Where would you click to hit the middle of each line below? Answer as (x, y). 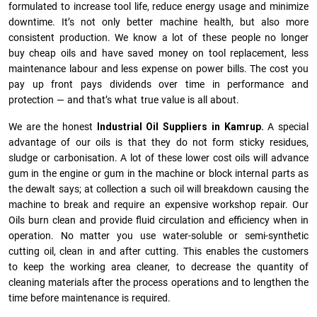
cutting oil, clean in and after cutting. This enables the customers (158, 251)
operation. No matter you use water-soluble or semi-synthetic (158, 236)
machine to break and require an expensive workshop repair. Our (158, 204)
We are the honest (53, 127)
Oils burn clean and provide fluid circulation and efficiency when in (158, 220)
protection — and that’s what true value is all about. (124, 100)
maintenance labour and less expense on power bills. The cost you (158, 69)
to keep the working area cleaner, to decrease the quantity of (158, 267)
